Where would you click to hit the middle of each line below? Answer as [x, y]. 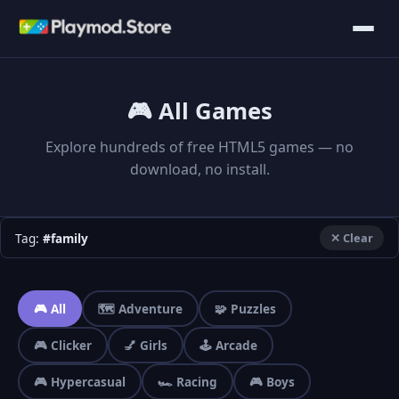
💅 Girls [146, 345]
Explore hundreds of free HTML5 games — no [199, 147]
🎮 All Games [199, 111]
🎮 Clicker [63, 345]
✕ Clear [352, 238]
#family [65, 238]
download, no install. [199, 169]
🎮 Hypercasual [80, 382]
